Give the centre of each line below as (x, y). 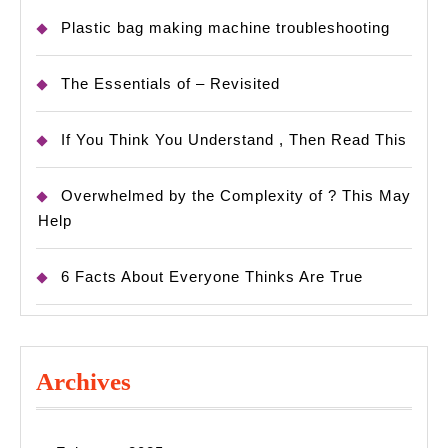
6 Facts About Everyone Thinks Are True (212, 277)
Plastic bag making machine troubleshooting (225, 28)
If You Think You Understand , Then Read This (234, 140)
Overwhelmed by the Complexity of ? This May (236, 196)
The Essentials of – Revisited (170, 84)
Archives (83, 382)
